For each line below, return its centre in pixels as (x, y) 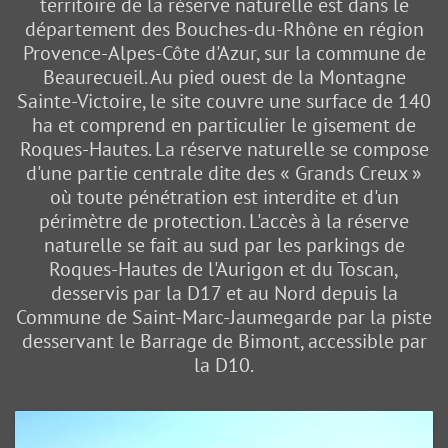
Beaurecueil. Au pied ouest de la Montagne (224, 77)
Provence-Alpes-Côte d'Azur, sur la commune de (224, 53)
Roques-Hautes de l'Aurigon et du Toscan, (224, 269)
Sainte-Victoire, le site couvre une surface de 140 (224, 101)
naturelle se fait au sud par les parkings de (224, 245)
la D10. (224, 365)
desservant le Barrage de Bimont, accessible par (224, 341)
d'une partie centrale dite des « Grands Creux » (224, 173)
